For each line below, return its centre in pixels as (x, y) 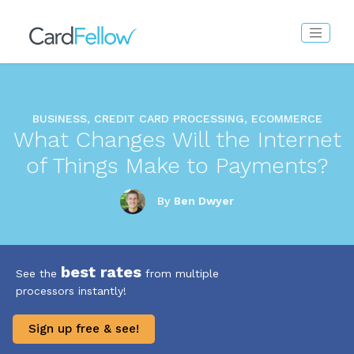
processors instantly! (71, 291)
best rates (101, 272)
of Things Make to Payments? (177, 165)
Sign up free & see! (84, 329)
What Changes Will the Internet (177, 139)
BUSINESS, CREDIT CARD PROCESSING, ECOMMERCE (177, 118)
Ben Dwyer (204, 200)
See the (38, 274)
